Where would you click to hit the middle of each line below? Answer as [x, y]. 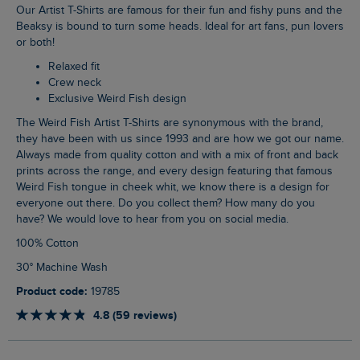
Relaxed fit [78, 67]
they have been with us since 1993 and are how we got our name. [180, 139]
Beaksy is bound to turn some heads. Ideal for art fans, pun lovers [180, 27]
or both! [35, 43]
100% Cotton [49, 244]
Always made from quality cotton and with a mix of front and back [177, 155]
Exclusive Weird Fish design [121, 99]
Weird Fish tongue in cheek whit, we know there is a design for [173, 188]
